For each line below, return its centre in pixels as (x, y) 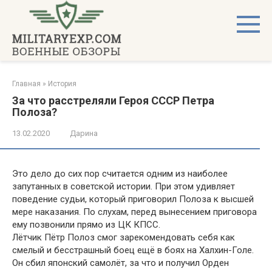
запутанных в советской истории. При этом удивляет (124, 186)
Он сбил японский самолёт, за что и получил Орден (121, 263)
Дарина (84, 133)
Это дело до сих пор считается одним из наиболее (120, 174)
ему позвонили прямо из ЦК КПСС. (86, 225)
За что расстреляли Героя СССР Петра (113, 100)
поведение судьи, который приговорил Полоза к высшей (133, 199)
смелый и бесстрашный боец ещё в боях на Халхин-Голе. (133, 250)
